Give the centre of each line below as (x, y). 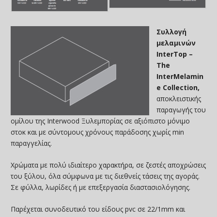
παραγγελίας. (31, 143)
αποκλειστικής (179, 98)
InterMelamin (180, 76)
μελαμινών (176, 43)
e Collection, (178, 87)
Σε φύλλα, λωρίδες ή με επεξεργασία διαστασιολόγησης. (101, 187)
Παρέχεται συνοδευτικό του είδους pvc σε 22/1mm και (98, 209)
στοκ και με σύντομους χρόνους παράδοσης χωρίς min (98, 132)
